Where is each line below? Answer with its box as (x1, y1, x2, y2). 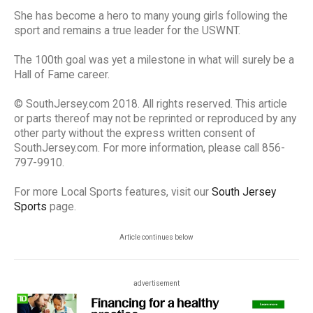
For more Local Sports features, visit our (14, 186, 212, 199)
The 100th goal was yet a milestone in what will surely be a (14, 54, 294, 67)
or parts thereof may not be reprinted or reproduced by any (14, 112, 296, 126)
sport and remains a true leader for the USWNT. (14, 24, 240, 38)
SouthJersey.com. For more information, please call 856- (14, 142, 285, 155)
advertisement (133, 279, 180, 288)
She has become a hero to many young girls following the (14, 10, 288, 23)
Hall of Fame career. (14, 68, 110, 82)
